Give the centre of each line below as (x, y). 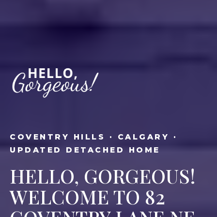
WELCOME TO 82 (87, 197)
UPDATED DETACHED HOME (85, 150)
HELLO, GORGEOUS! (103, 176)
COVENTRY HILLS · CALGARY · (93, 137)
